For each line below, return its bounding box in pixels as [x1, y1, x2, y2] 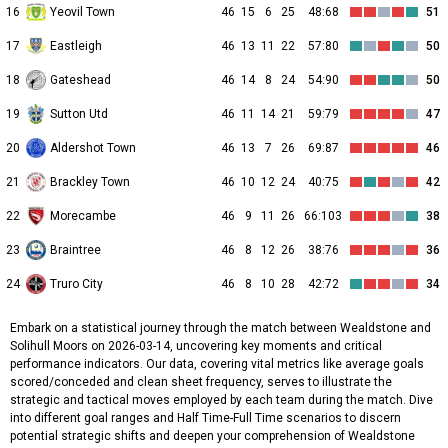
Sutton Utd [50, 107, 108, 122]
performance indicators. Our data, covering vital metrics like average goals [10, 357, 424, 372]
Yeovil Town [50, 5, 115, 20]
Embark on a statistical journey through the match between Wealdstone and [10, 321, 431, 336]
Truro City [50, 277, 103, 292]
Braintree [50, 243, 101, 258]
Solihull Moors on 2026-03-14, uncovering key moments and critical [10, 339, 382, 354]
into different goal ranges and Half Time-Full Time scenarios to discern [10, 411, 401, 426]
